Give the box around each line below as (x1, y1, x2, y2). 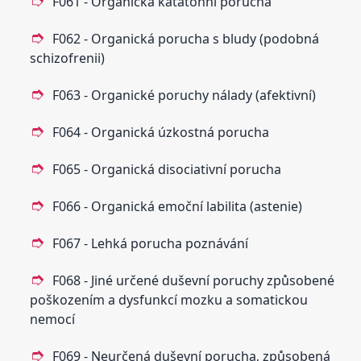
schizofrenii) (30, 48, 106, 67)
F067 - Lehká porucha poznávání (52, 234, 249, 252)
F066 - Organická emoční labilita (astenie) (52, 197, 303, 215)
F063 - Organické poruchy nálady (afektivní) (52, 85, 317, 104)
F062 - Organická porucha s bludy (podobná (52, 29, 320, 48)
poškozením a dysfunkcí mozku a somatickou (30, 290, 309, 309)
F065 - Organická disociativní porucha (52, 160, 282, 178)
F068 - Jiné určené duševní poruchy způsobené (52, 271, 335, 289)
